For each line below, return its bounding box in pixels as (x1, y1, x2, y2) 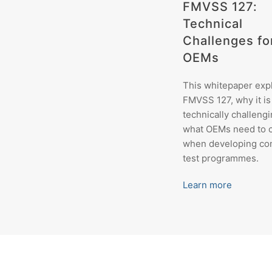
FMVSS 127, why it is (182, 93, 271, 106)
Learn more (182, 178, 232, 191)
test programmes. (182, 152, 259, 164)
